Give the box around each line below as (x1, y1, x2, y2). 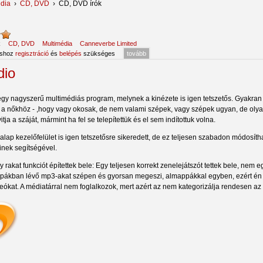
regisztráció (15, 49, 49, 57)
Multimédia (42, 39, 72, 47)
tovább (127, 49, 146, 57)
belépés (59, 49, 82, 57)
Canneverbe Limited (80, 39, 137, 47)
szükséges (82, 49, 115, 57)
